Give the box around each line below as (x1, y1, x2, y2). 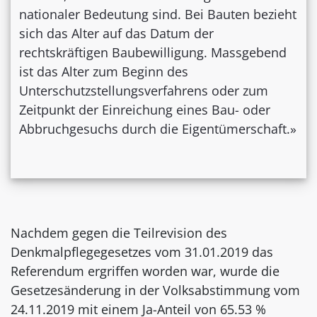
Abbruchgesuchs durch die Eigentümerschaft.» (19, 120, 296, 138)
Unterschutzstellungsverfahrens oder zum (19, 82, 268, 100)
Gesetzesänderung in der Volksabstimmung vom (11, 282, 300, 299)
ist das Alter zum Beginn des (19, 63, 188, 81)
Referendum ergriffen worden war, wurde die (11, 263, 279, 280)
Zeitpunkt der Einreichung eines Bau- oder (19, 101, 270, 119)
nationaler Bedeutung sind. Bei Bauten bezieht (19, 6, 296, 23)
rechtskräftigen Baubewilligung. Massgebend (19, 44, 287, 62)
